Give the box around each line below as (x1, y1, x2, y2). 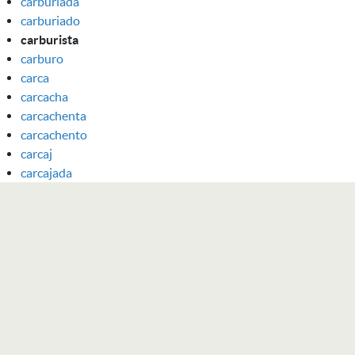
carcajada (21, 165, 72, 180)
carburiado (21, 13, 80, 28)
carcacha (21, 89, 68, 104)
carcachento (21, 127, 87, 142)
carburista (21, 32, 78, 47)
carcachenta (21, 108, 86, 123)
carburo (21, 51, 63, 66)
